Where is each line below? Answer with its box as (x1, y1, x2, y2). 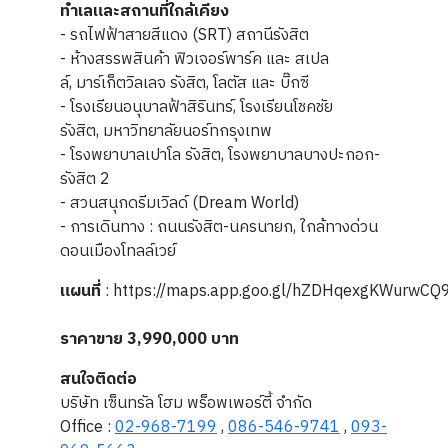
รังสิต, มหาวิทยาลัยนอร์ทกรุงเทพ (60, 118, 272, 145)
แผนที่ (60, 278, 101, 305)
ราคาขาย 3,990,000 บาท (60, 326, 239, 353)
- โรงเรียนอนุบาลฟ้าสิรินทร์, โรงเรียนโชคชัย (60, 94, 333, 121)
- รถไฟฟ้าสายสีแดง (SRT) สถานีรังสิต (60, 22, 313, 49)
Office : (60, 414, 115, 441)
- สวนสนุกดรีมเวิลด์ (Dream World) (60, 190, 299, 217)
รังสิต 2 (60, 166, 110, 193)
